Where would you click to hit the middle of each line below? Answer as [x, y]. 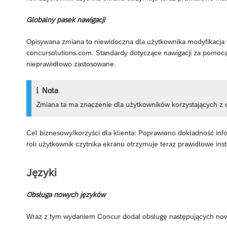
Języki [42, 172]
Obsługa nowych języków [66, 194]
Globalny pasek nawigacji [66, 20]
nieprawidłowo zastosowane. [71, 64]
